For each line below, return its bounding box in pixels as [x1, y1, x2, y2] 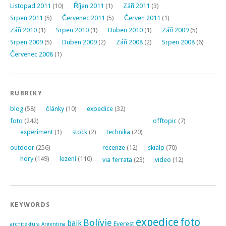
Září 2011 [123, 2, 150, 10]
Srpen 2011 [10, 14, 43, 22]
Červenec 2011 [62, 14, 105, 22]
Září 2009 [162, 26, 189, 34]
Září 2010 [10, 26, 37, 34]
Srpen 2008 [162, 38, 195, 46]
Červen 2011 [124, 14, 160, 22]
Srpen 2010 [56, 26, 89, 34]
